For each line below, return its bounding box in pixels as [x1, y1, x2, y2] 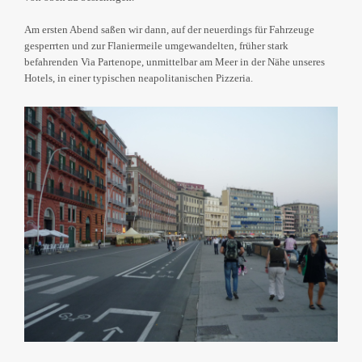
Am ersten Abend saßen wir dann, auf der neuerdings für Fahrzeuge [24, 23, 314, 36]
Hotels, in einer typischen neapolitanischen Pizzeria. [24, 72, 253, 85]
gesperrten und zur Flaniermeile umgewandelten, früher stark [24, 40, 288, 53]
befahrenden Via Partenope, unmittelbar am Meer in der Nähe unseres [24, 56, 325, 69]
